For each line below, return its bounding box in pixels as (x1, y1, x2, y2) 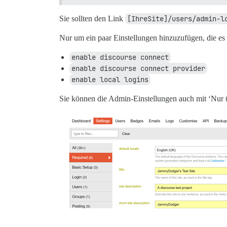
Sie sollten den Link (59, 14, 125, 23)
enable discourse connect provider (71, 63, 205, 73)
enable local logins (71, 74, 148, 84)
